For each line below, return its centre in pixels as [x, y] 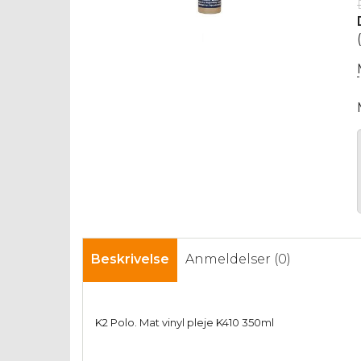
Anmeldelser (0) [238, 259]
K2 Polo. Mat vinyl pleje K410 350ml [185, 323]
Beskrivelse [130, 259]
